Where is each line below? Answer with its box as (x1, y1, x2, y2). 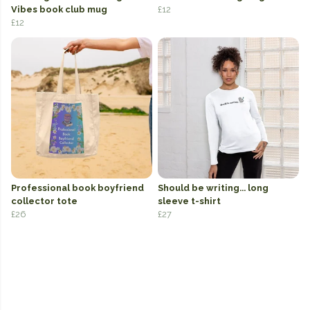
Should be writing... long (158, 182, 268, 193)
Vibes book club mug (11, 3, 107, 15)
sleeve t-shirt (158, 195, 221, 206)
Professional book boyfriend (11, 182, 144, 193)
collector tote (11, 195, 77, 206)
